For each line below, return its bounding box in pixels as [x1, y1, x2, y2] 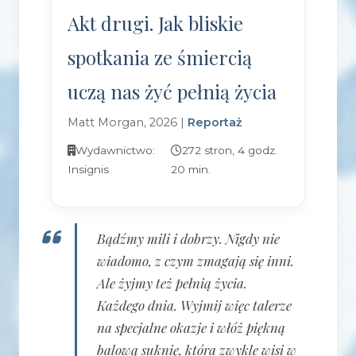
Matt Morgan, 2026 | [67, 115, 188, 130]
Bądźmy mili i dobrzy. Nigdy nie [96, 230, 280, 248]
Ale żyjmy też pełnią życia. [96, 274, 247, 292]
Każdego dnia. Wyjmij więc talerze [96, 296, 292, 315]
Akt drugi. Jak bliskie [67, 10, 243, 37]
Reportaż [187, 115, 242, 130]
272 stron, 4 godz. [182, 144, 278, 157]
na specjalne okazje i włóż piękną [96, 319, 285, 337]
